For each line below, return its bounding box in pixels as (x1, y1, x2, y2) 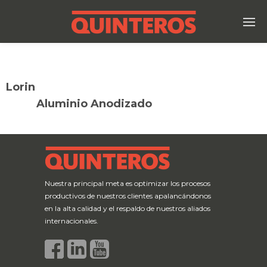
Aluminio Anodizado (36, 97, 152, 110)
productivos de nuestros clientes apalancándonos (44, 191, 211, 200)
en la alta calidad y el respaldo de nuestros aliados (44, 204, 210, 213)
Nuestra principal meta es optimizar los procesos (44, 179, 210, 188)
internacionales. (44, 216, 98, 225)
